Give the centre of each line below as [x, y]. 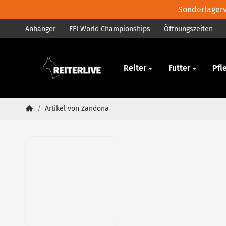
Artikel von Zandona [77, 108]
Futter [179, 68]
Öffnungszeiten [189, 29]
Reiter [135, 68]
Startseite [41, 117]
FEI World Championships [110, 29]
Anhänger [40, 29]
